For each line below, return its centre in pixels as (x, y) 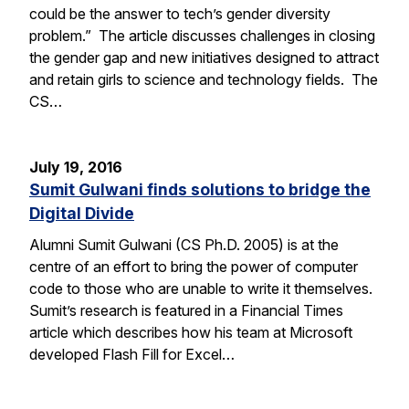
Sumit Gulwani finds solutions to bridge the (200, 190)
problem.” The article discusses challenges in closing (202, 36)
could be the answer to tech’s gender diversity (180, 14)
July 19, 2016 (76, 168)
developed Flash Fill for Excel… (132, 354)
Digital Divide (82, 214)
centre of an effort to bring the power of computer (194, 266)
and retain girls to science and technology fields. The (204, 80)
